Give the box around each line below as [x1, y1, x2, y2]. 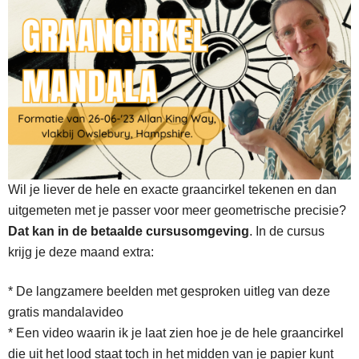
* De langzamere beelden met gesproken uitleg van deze [8, 284, 330, 298]
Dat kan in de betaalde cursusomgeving [8, 224, 249, 238]
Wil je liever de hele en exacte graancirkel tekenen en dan [8, 182, 337, 196]
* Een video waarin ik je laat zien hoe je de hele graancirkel [8, 325, 344, 340]
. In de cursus [249, 224, 325, 238]
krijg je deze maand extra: [8, 244, 154, 259]
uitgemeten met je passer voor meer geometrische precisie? [8, 203, 346, 217]
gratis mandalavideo [8, 305, 123, 319]
